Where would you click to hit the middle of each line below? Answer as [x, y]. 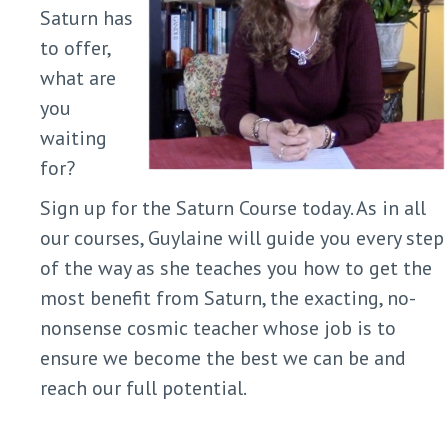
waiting [73, 137]
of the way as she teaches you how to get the [236, 267]
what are [78, 77]
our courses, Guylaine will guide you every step [242, 237]
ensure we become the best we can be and [223, 357]
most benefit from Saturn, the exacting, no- [228, 297]
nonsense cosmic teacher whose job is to [218, 327]
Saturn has [86, 17]
